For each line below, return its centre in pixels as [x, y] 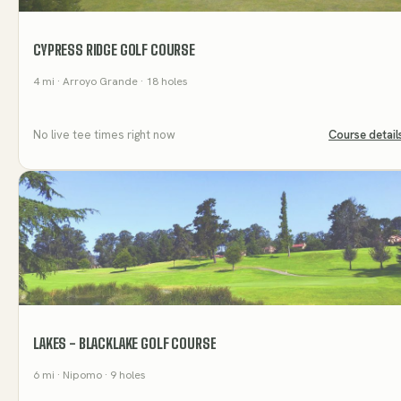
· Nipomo [78, 375]
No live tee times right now [104, 135]
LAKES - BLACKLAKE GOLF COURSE [125, 344]
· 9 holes [124, 375]
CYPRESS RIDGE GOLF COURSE [114, 50]
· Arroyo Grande [96, 82]
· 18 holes [163, 82]
